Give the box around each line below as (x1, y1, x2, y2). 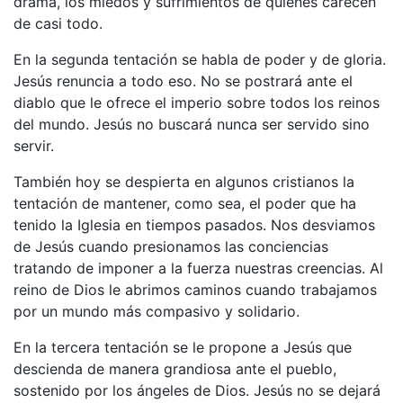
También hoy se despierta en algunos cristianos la (13, 172, 354, 191)
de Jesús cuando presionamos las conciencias (13, 237, 328, 255)
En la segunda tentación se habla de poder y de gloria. (13, 49, 386, 68)
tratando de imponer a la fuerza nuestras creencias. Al (13, 258, 383, 277)
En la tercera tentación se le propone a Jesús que (13, 337, 352, 356)
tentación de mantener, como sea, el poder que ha (13, 193, 356, 212)
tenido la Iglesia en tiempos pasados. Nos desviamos (13, 215, 375, 234)
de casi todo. (13, 13, 103, 32)
